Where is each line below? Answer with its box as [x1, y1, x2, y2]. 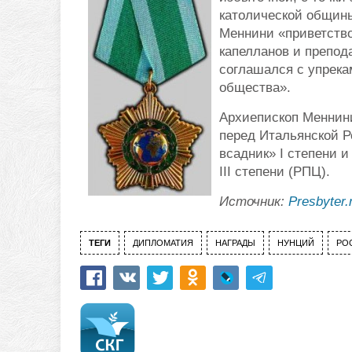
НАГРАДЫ [215, 238, 255, 248]
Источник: [219, 194, 288, 210]
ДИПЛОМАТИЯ [133, 238, 193, 248]
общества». [219, 80, 291, 96]
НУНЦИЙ [277, 238, 314, 248]
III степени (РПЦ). [219, 164, 330, 180]
